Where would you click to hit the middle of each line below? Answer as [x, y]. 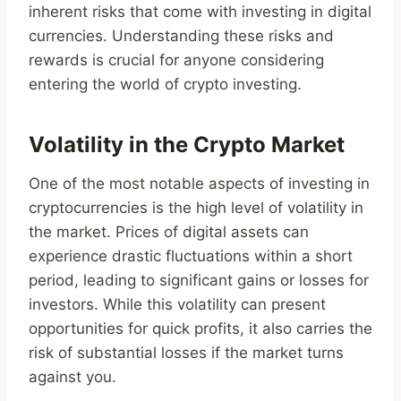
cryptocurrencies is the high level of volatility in [196, 208]
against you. [73, 377]
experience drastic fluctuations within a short [191, 256]
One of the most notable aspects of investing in [199, 184]
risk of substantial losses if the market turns [186, 353]
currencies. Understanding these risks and [181, 36]
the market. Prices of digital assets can [169, 232]
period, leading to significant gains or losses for [199, 281]
